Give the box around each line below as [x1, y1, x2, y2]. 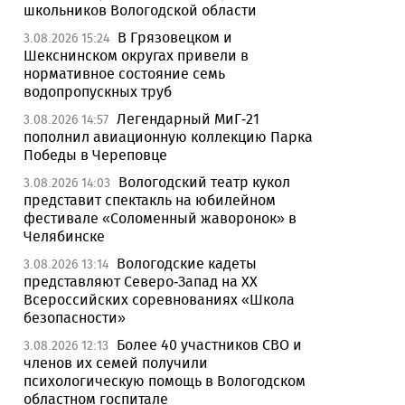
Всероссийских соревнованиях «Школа [24, 291, 295, 308]
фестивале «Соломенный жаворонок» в [24, 210, 297, 227]
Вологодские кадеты [117, 255, 257, 272]
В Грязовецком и [118, 29, 232, 46]
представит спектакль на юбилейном [24, 192, 276, 209]
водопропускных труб [24, 83, 172, 100]
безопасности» [24, 309, 126, 326]
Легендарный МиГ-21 [117, 110, 259, 127]
